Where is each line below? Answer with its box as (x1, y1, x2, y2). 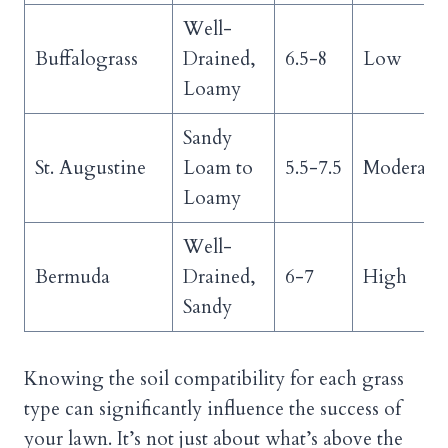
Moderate (362, 155, 441, 182)
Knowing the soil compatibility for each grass (24, 366, 404, 393)
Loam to (182, 155, 253, 182)
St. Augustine (34, 155, 146, 182)
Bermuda (34, 264, 110, 291)
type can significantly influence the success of (24, 396, 401, 423)
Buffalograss (34, 46, 138, 73)
